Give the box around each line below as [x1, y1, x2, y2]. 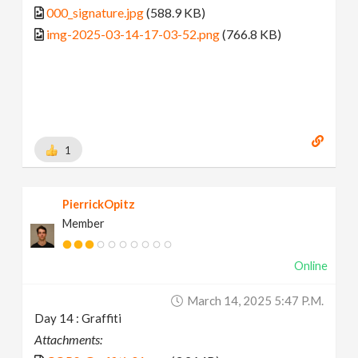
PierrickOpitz [62, 197, 136, 212]
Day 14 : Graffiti [34, 311, 122, 326]
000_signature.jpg [46, 4, 145, 20]
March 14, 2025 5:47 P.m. [186, 293, 324, 308]
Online [293, 259, 328, 273]
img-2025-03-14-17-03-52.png [46, 26, 221, 42]
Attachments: [34, 332, 103, 348]
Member [62, 217, 105, 231]
